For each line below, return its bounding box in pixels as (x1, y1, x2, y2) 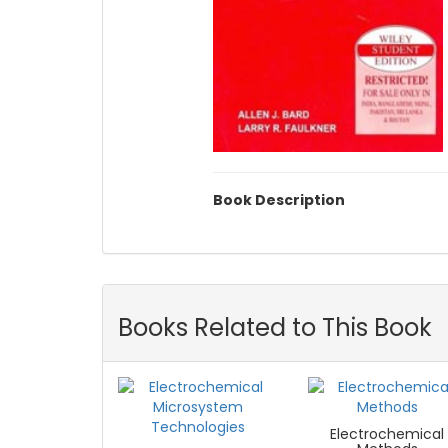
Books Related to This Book (118, 310, 432, 344)
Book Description (212, 189, 345, 210)
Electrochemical (330, 423, 445, 444)
